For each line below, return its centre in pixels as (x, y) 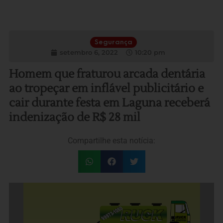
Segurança (113, 42)
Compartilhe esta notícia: (111, 141)
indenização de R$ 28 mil (74, 117)
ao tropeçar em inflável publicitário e (106, 89)
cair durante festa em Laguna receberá (109, 103)
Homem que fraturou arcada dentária (107, 74)
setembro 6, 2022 (89, 52)
